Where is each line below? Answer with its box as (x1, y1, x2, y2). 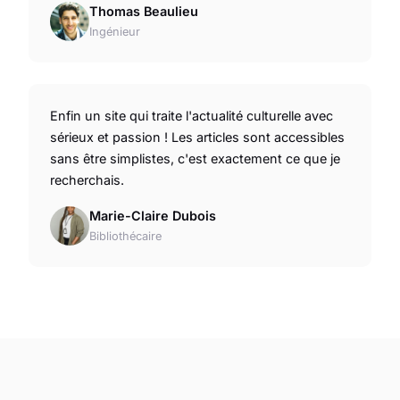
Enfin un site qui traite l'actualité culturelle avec (50, 108, 333, 124)
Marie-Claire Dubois (89, 208, 216, 224)
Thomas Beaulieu (89, 4, 198, 20)
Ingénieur (89, 25, 140, 39)
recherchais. (50, 172, 124, 188)
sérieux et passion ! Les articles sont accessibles (50, 129, 345, 146)
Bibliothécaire (89, 229, 162, 244)
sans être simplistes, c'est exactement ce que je (50, 151, 340, 167)
